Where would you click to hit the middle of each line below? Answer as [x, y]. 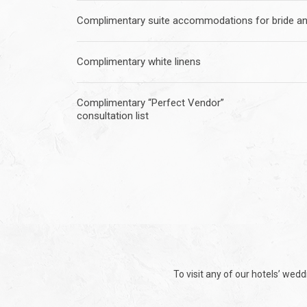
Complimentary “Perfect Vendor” [150, 102]
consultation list [113, 115]
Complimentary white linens [139, 61]
